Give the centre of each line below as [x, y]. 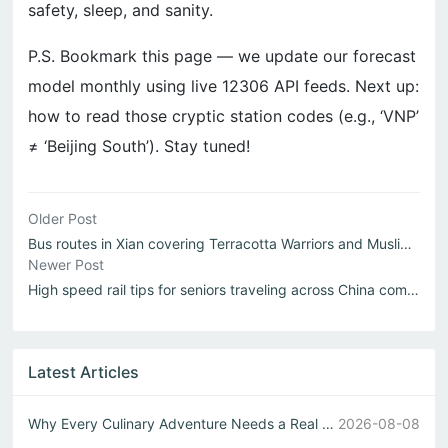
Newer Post [66, 265]
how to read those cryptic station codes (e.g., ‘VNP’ [223, 116]
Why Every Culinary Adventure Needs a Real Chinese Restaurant [328, 424]
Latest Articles [83, 372]
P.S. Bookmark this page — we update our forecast [222, 56]
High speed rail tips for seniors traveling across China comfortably [413, 290]
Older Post [62, 219]
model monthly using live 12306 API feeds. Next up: [223, 86]
